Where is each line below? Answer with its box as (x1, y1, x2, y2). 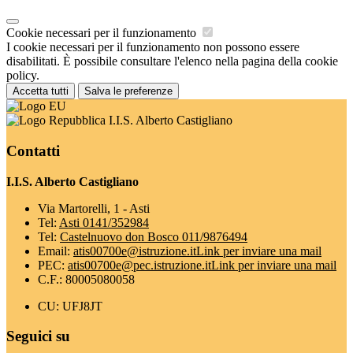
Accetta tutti (13, 85, 69, 98)
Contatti (6, 142, 60, 159)
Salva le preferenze (84, 85, 173, 98)
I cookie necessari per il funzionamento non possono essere (6, 40, 299, 54)
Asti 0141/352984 (59, 215, 149, 229)
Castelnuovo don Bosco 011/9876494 (60, 229, 247, 243)
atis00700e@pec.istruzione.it (68, 258, 211, 272)
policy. (6, 69, 39, 83)
